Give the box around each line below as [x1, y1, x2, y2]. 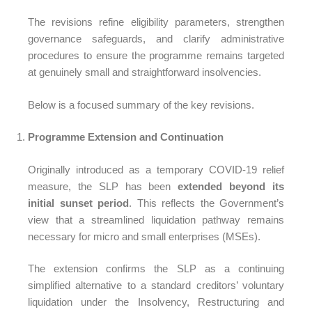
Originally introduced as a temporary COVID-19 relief [28, 163, 284, 175]
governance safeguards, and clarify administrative [28, 33, 284, 45]
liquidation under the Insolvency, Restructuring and [28, 296, 284, 308]
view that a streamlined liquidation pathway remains [28, 213, 284, 226]
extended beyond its [178, 180, 285, 192]
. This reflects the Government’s [129, 196, 284, 209]
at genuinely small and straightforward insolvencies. [28, 66, 261, 78]
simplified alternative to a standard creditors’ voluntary [28, 279, 284, 291]
